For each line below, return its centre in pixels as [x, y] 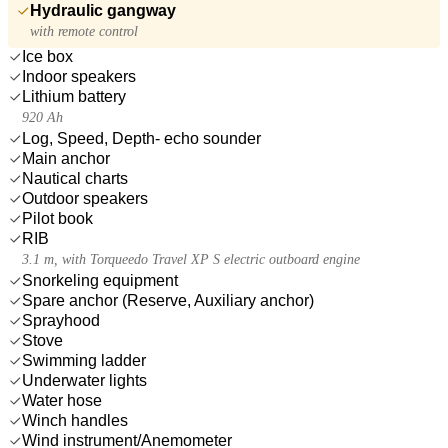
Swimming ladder [84, 360]
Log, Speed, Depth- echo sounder [141, 138]
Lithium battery [74, 96]
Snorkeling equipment [100, 280]
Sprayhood [61, 320]
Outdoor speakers [85, 198]
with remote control [84, 31]
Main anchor [66, 158]
